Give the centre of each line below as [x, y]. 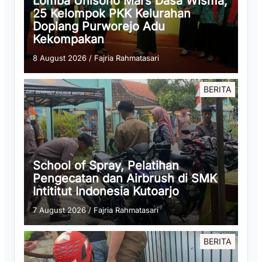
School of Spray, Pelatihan [106, 166]
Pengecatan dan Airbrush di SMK [125, 179]
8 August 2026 [60, 58]
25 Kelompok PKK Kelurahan [112, 14]
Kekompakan [68, 39]
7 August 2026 [59, 210]
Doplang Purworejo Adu [99, 27]
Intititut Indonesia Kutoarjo [106, 192]
